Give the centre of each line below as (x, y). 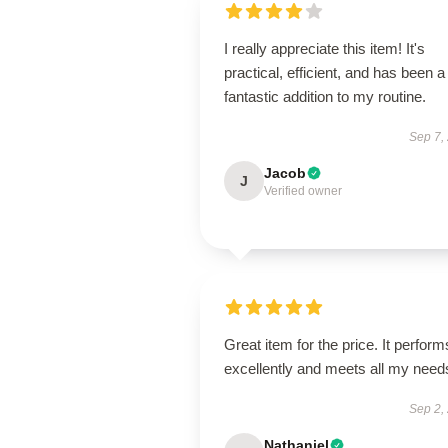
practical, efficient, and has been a (334, 72)
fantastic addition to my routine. (325, 96)
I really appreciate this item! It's (324, 48)
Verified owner (303, 191)
